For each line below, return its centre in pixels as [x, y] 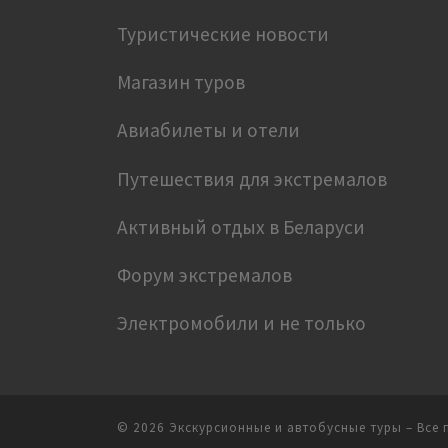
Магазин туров [181, 81]
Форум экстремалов [204, 275]
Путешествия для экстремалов [252, 178]
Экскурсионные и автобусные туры [285, 427]
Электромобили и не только [241, 323]
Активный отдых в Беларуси [241, 226]
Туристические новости [223, 33]
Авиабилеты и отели [208, 130]
